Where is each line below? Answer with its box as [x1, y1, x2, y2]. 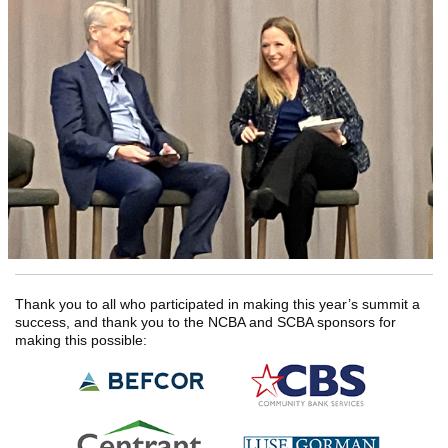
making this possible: [15, 332, 147, 348]
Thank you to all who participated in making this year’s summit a [15, 296, 420, 312]
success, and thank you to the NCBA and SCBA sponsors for [15, 314, 396, 330]
